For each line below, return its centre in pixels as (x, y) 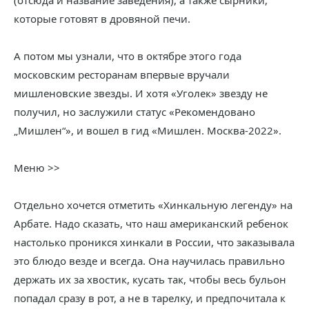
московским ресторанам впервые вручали (122, 74)
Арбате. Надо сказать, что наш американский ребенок (151, 223)
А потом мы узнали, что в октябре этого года (128, 56)
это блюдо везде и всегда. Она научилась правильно (149, 261)
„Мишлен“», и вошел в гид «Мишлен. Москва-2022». (148, 130)
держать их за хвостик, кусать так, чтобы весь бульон (150, 279)
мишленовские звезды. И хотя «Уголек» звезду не (141, 93)
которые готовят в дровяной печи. (102, 19)
